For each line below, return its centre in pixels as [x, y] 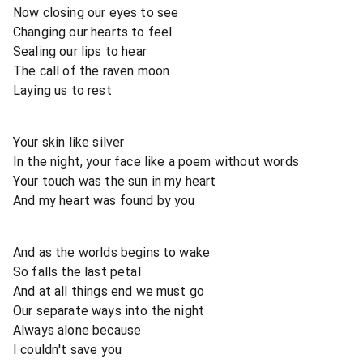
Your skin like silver [69, 142]
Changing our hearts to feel [93, 32]
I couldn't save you [68, 349]
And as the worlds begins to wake [112, 252]
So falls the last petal [77, 271]
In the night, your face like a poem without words [156, 161]
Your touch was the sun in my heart [115, 181]
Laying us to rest [62, 90]
